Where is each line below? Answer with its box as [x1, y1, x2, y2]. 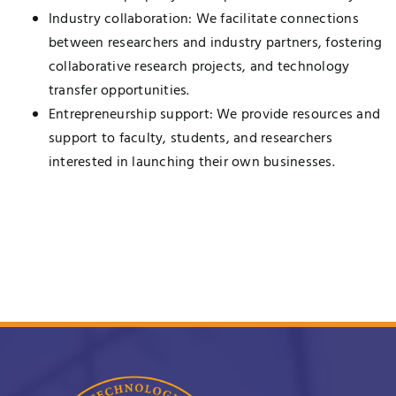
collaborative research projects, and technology [49, 56, 350, 80]
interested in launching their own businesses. [49, 151, 335, 175]
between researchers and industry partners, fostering [49, 32, 383, 56]
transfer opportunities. [49, 80, 190, 103]
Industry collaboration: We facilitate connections [49, 8, 359, 32]
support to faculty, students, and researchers [49, 127, 332, 151]
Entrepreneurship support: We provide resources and [49, 103, 380, 127]
